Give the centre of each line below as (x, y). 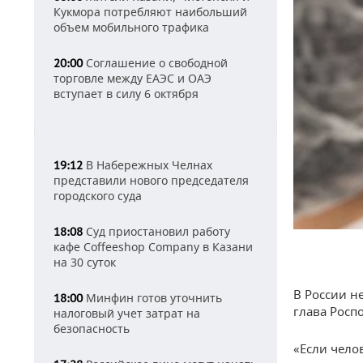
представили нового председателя (151, 180)
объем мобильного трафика (131, 27)
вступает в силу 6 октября (126, 94)
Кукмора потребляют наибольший (150, 12)
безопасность (92, 329)
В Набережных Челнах (147, 165)
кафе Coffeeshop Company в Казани (153, 247)
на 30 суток (85, 262)
